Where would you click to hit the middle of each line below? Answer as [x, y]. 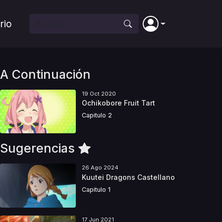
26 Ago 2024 [100, 168]
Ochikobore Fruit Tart [118, 103]
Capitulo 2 [97, 115]
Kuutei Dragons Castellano [128, 177]
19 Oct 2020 [99, 94]
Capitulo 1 [96, 189]
